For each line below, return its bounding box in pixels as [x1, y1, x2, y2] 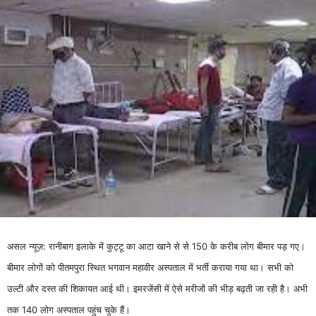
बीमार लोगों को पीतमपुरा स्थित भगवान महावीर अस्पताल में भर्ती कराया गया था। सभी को [7, 261, 293, 273]
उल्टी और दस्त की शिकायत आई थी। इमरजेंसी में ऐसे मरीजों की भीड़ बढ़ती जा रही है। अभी [7, 282, 308, 294]
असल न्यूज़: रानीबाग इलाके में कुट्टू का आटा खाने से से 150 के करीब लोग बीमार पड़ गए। [7, 240, 305, 252]
